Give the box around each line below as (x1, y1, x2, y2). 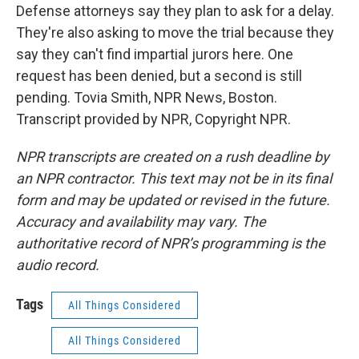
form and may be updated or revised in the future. (16, 192, 330, 208)
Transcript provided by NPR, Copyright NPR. (16, 111, 291, 127)
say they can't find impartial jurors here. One (16, 46, 293, 63)
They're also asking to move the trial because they (16, 24, 334, 41)
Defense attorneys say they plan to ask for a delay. (16, 2, 334, 19)
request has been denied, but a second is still (16, 67, 302, 84)
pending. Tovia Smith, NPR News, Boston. (16, 89, 277, 106)
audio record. (16, 256, 99, 273)
